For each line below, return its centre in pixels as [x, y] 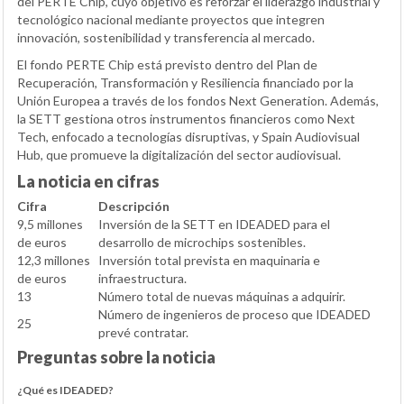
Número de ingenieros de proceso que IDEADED [234, 315]
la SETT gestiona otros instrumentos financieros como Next [186, 119]
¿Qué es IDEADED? [65, 390]
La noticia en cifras [88, 182]
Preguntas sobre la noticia [116, 358]
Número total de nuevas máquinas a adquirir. [222, 297]
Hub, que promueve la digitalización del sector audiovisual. [179, 155]
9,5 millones [50, 225]
